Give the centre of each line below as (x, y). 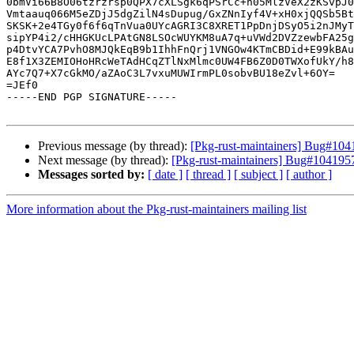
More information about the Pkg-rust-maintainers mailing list (156, 209)
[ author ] (309, 175)
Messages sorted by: (91, 175)
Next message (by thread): (105, 160)
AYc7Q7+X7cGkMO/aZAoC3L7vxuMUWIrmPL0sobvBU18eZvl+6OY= (171, 73)
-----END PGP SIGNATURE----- (92, 97)
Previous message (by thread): (114, 146)
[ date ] (165, 175)
